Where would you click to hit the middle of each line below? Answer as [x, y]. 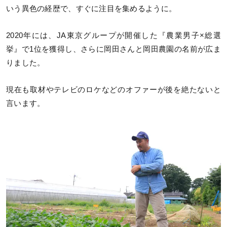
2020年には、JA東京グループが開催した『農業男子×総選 [113, 36]
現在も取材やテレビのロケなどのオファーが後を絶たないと [113, 90]
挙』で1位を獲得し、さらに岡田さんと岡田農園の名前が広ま [113, 49]
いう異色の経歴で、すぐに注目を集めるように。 [91, 8]
